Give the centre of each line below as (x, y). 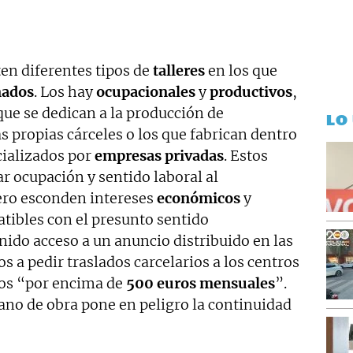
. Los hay (65, 92)
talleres (179, 71)
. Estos (246, 156)
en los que (241, 71)
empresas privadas (159, 156)
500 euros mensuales (201, 283)
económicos (199, 198)
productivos (251, 92)
